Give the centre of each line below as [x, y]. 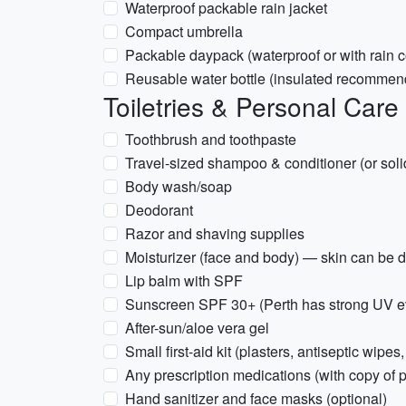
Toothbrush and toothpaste [211, 139]
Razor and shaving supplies [215, 233]
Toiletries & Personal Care [251, 106]
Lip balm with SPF [184, 280]
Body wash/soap [179, 186]
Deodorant [159, 210]
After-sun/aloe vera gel [197, 328]
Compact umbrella [184, 31]
